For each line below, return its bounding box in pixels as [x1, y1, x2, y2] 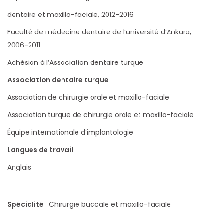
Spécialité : [7, 200, 47, 209]
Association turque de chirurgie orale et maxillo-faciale [7, 110, 194, 120]
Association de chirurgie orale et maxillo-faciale [7, 93, 169, 102]
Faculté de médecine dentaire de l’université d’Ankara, [7, 27, 191, 37]
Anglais [7, 162, 31, 172]
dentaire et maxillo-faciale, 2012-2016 [7, 10, 134, 19]
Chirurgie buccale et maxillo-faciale [47, 200, 171, 209]
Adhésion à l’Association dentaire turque [7, 58, 143, 67]
